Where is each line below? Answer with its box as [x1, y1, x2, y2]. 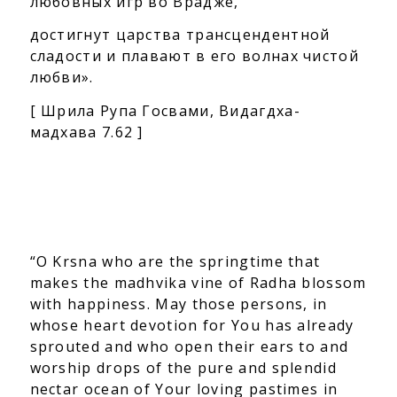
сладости [29, 46, 107, 66]
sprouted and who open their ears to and [29, 337, 349, 357]
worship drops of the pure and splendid [29, 358, 337, 378]
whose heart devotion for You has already [29, 315, 354, 336]
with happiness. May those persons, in [29, 294, 328, 315]
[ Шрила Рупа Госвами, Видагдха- [29, 100, 300, 121]
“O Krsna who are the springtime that [29, 252, 321, 272]
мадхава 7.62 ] [29, 121, 144, 142]
